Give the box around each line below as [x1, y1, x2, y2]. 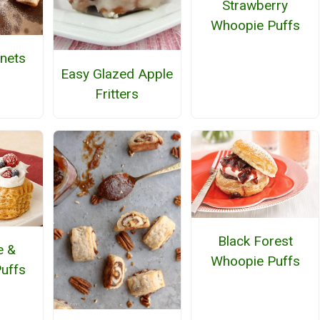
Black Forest [217, 233, 293, 249]
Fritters [95, 85, 139, 102]
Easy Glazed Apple [61, 65, 174, 82]
